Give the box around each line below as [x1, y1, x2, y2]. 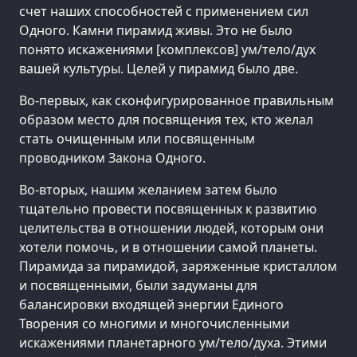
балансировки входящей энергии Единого [19, 295, 284, 313]
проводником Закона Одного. [19, 148, 206, 167]
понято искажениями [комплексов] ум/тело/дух [19, 40, 316, 58]
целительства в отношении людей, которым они [19, 218, 324, 237]
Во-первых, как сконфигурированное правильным [19, 91, 334, 109]
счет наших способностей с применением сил [19, 2, 308, 20]
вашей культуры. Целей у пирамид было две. [19, 59, 298, 77]
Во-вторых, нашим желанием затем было [19, 180, 277, 198]
